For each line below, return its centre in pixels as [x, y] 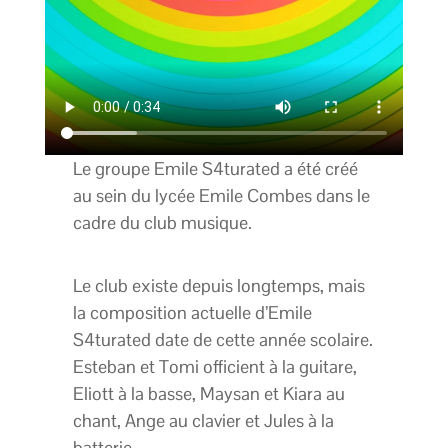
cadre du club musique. [163, 223]
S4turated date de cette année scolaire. [223, 340]
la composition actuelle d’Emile [193, 313]
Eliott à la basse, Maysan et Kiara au [209, 394]
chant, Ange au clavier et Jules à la [204, 421]
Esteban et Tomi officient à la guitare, [215, 367]
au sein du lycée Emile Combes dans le [222, 196]
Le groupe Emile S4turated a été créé [216, 169]
